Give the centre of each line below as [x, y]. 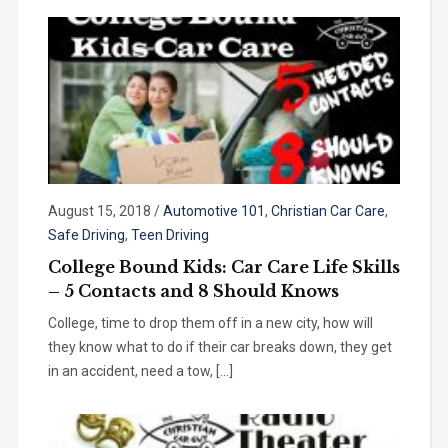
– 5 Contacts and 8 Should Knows [193, 291]
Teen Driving [169, 235]
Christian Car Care [327, 211]
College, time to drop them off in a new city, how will [210, 323]
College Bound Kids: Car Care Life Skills [223, 267]
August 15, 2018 [99, 211]
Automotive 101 [213, 211]
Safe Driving [86, 235]
